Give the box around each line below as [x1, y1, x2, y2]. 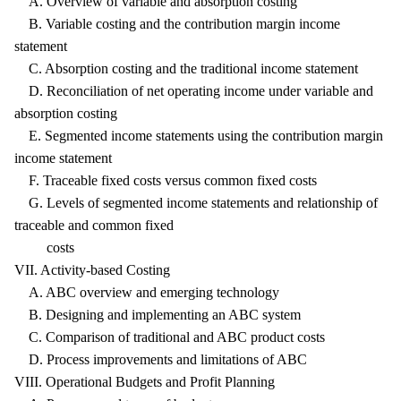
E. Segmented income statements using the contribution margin [14, 128, 383, 143]
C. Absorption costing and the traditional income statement [14, 61, 358, 76]
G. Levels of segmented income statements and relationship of [14, 195, 378, 210]
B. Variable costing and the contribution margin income [14, 16, 340, 31]
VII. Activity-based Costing [14, 262, 170, 277]
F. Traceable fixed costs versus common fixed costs [14, 173, 317, 188]
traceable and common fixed [14, 218, 174, 233]
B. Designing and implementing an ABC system [14, 307, 301, 322]
